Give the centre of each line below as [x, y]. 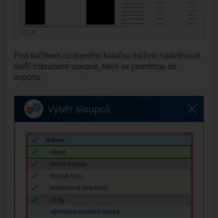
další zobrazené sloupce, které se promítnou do [95, 67]
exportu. [28, 77]
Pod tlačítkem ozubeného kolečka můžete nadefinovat [107, 56]
